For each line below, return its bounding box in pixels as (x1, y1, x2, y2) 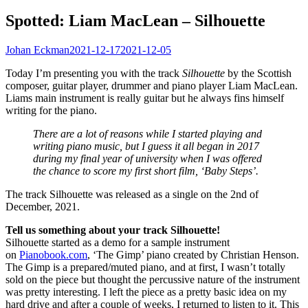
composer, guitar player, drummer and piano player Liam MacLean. (5, 79, 298, 91)
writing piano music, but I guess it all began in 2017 (33, 140, 259, 152)
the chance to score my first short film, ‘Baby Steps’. (33, 164, 258, 177)
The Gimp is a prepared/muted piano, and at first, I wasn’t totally (5, 261, 285, 273)
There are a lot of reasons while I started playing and (33, 127, 262, 140)
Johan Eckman (5, 43, 69, 56)
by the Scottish (228, 67, 291, 79)
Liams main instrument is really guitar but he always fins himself (5, 91, 284, 104)
